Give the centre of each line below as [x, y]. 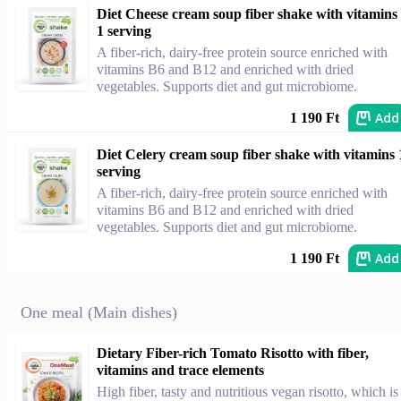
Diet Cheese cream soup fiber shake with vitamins [247, 14]
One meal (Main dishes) [99, 312]
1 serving [124, 31]
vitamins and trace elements [180, 370]
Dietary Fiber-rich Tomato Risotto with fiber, [233, 353]
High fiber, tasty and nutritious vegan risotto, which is [247, 392]
